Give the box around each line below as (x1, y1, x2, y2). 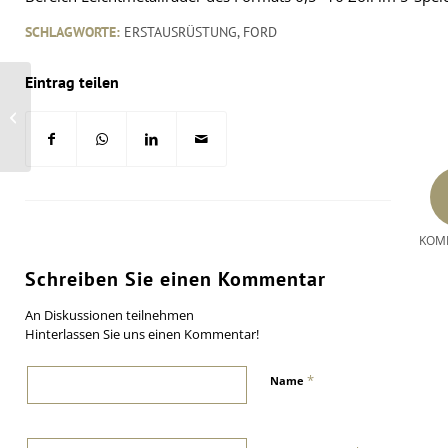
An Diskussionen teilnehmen (25, 305, 194, 324)
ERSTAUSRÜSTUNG (124, 22, 237, 41)
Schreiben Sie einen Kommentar (25, 265, 326, 292)
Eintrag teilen (25, 71, 119, 92)
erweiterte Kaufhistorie (35, 115, 171, 133)
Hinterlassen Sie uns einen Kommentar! (25, 324, 259, 343)
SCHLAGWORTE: (25, 22, 120, 41)
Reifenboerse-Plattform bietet (35, 100, 212, 118)
